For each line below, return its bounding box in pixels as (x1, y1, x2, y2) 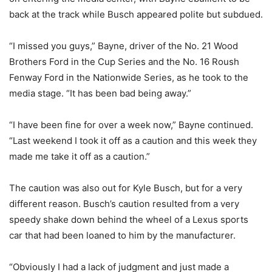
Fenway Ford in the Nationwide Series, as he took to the (9, 72, 248, 84)
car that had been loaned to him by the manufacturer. (9, 229, 236, 242)
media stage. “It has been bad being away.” (9, 87, 191, 100)
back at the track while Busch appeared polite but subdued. (9, 8, 263, 21)
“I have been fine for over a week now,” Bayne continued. (9, 119, 253, 131)
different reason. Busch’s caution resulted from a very (9, 198, 239, 210)
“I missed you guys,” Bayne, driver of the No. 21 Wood (9, 40, 238, 52)
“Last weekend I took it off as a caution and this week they (9, 135, 257, 147)
